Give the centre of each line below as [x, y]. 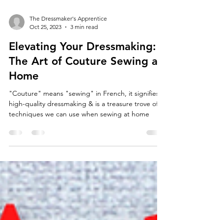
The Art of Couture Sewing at [85, 104]
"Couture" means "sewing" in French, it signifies [84, 137]
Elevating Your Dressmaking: [82, 90]
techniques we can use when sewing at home [79, 157]
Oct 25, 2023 [45, 70]
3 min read [84, 70]
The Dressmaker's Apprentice [68, 62]
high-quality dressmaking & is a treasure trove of [83, 147]
